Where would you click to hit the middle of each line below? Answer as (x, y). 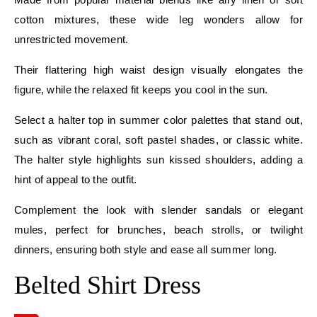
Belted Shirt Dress (108, 285)
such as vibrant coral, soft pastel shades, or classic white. (158, 139)
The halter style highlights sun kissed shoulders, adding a (158, 159)
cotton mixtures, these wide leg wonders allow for (158, 19)
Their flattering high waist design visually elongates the (158, 69)
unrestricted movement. (71, 39)
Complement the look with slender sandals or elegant (158, 209)
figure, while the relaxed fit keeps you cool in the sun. (141, 89)
